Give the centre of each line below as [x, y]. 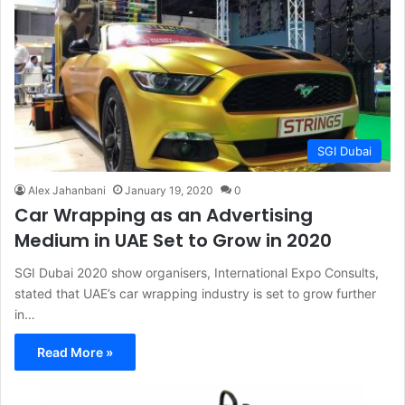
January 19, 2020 [169, 190]
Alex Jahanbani [67, 190]
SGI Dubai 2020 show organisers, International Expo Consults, [197, 272]
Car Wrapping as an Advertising [164, 215]
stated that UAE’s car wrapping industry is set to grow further [195, 293]
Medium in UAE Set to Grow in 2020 [173, 240]
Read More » [75, 352]
